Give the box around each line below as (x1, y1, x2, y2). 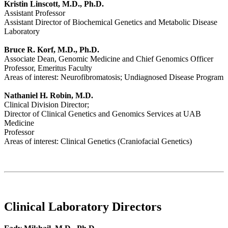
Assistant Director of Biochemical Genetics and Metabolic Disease (4, 18, 217, 27)
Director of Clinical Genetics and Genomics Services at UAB (4, 109, 201, 119)
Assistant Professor (4, 9, 65, 18)
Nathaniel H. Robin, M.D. (4, 91, 93, 100)
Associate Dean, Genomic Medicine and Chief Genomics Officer (4, 54, 213, 64)
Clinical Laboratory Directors (4, 200, 161, 214)
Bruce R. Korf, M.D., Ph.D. (4, 45, 99, 54)
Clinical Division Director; (4, 100, 89, 109)
